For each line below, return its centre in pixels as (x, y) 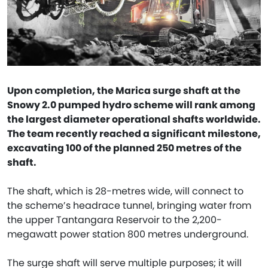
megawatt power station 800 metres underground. (128, 234)
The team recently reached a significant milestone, (134, 134)
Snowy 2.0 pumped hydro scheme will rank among (131, 105)
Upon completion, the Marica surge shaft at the (124, 91)
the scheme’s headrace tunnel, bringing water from (129, 205)
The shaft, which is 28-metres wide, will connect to (125, 191)
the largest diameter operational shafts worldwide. (134, 119)
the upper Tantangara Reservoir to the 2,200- (115, 220)
